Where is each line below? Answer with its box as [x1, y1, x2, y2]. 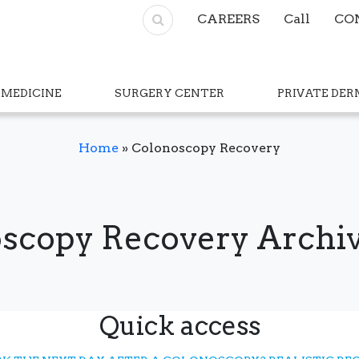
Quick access [99, 310, 260, 341]
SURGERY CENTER [115, 86, 224, 99]
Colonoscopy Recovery [131, 140, 280, 155]
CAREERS [197, 11, 260, 26]
